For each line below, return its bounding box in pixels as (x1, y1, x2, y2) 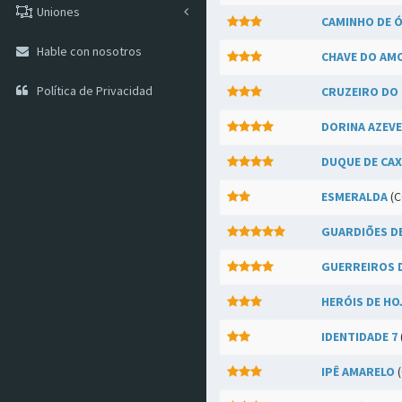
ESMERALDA (321, 188, 388, 205)
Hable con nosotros (37, 43, 142, 59)
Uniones (37, 4, 80, 20)
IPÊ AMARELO (321, 363, 395, 380)
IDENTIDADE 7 (321, 328, 398, 345)
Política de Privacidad (37, 83, 153, 99)
